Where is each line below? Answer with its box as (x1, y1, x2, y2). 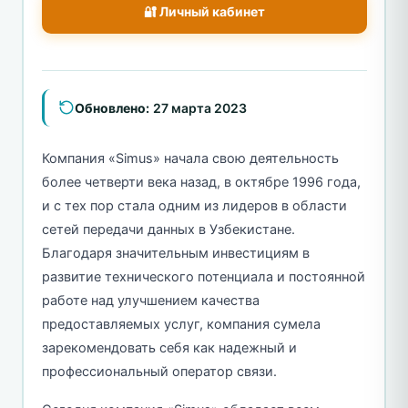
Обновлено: (74, 99, 149, 116)
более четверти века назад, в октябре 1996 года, (41, 173, 361, 190)
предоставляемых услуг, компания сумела (41, 315, 321, 332)
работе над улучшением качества (41, 291, 260, 309)
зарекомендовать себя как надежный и (41, 339, 297, 356)
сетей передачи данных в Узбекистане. (41, 220, 295, 238)
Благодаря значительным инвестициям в (41, 244, 310, 261)
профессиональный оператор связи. (41, 362, 277, 380)
